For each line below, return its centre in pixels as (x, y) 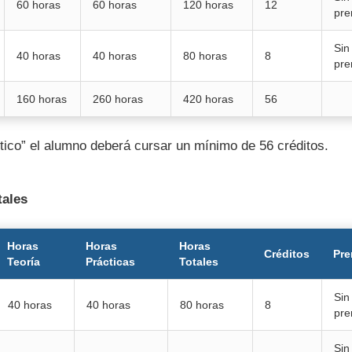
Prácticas (110, 261)
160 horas (41, 99)
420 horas (208, 99)
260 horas (117, 99)
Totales (198, 261)
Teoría (23, 261)
